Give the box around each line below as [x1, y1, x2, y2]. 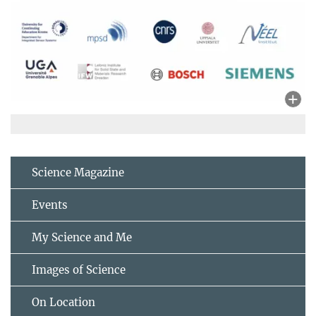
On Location [32, 296, 95, 310]
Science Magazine [32, 166, 124, 180]
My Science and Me [32, 231, 132, 245]
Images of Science [32, 263, 126, 277]
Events [32, 198, 68, 212]
